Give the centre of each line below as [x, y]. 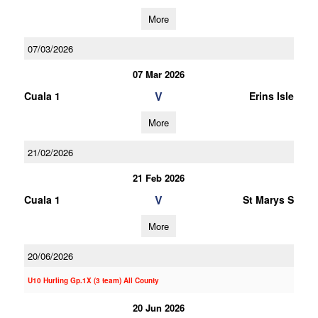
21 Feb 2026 [159, 178]
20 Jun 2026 [159, 308]
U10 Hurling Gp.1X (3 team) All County [93, 280]
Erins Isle [271, 96]
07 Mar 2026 [159, 74]
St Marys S [268, 199]
